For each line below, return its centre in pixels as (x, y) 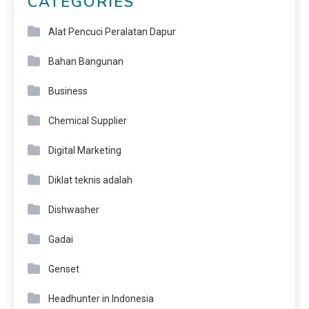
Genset (64, 269)
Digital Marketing (85, 151)
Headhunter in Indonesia (101, 299)
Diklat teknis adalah (90, 180)
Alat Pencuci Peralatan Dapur (112, 32)
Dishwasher (74, 210)
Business (68, 91)
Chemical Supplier (88, 121)
